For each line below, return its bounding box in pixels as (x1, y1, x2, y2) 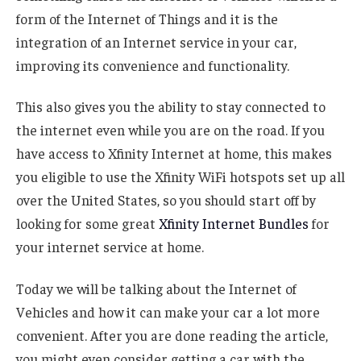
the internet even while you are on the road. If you (16, 121, 325, 139)
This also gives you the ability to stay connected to (16, 98, 326, 116)
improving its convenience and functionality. (16, 56, 293, 74)
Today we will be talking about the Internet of (16, 280, 297, 298)
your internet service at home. (16, 238, 207, 256)
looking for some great (16, 214, 159, 233)
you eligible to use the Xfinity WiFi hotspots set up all (16, 168, 345, 186)
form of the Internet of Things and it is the (16, 9, 278, 27)
